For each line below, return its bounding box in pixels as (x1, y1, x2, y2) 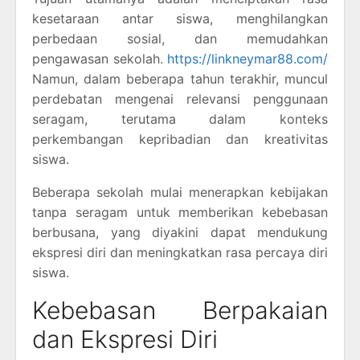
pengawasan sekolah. (32, 50, 167, 67)
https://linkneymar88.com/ (167, 50, 328, 67)
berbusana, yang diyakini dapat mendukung (32, 223, 328, 240)
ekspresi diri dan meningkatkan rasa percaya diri (32, 243, 328, 260)
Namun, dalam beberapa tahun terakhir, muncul (32, 70, 328, 87)
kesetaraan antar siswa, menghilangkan (32, 10, 328, 27)
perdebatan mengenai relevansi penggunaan (32, 90, 328, 107)
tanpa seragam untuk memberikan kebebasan (32, 203, 328, 220)
